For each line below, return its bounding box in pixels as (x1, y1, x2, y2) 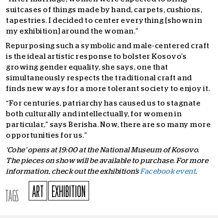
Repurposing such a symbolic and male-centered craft (6, 42, 210, 50)
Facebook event (140, 167, 196, 175)
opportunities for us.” (6, 131, 87, 139)
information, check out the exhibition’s (6, 167, 140, 175)
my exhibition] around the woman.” (6, 27, 139, 35)
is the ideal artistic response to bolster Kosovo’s (6, 53, 186, 60)
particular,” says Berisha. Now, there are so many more (6, 121, 211, 128)
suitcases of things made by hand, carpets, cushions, (6, 6, 202, 14)
